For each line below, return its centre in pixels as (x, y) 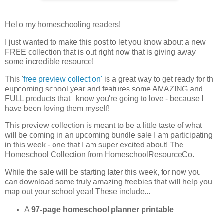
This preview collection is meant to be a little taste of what (103, 126)
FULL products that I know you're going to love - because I (104, 98)
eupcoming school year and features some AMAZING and (104, 89)
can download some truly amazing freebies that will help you (109, 182)
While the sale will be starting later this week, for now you (103, 172)
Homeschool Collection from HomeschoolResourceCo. (100, 155)
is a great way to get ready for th (158, 79)
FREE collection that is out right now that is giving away (100, 52)
